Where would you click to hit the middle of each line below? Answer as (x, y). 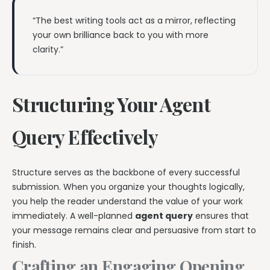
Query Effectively (85, 137)
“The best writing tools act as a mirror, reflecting (134, 21)
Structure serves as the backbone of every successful (126, 172)
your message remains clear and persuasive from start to (134, 230)
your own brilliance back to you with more (121, 35)
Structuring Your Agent (111, 104)
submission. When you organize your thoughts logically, (128, 187)
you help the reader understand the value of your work (127, 201)
